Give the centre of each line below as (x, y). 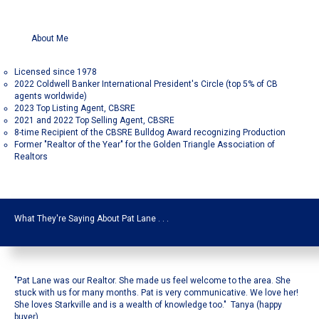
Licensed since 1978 (56, 72)
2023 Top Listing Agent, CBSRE (75, 109)
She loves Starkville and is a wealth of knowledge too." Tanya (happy (148, 305)
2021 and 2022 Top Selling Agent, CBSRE (94, 121)
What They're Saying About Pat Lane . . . (91, 219)
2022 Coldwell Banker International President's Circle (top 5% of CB (146, 84)
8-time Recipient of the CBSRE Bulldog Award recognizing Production (150, 133)
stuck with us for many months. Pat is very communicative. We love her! (156, 293)
